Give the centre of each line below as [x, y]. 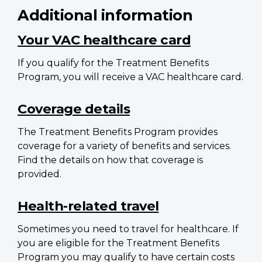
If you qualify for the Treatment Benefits [113, 63]
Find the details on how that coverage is [110, 160]
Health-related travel [88, 206]
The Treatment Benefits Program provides [118, 132]
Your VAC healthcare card [104, 39]
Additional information [105, 15]
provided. [39, 174]
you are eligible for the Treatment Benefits [118, 243]
